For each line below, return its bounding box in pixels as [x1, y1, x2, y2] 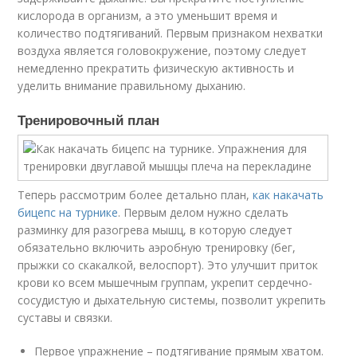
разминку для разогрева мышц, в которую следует [18, 222, 293, 237]
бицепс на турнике [18, 205, 119, 220]
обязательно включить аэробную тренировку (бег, [18, 240, 296, 255]
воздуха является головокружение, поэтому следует [18, 43, 308, 58]
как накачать [253, 187, 324, 202]
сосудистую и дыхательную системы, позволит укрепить [18, 292, 327, 308]
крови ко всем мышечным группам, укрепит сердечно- [18, 275, 313, 290]
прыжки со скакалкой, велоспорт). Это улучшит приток [18, 257, 319, 273]
